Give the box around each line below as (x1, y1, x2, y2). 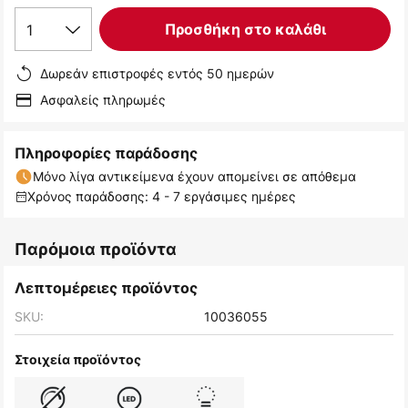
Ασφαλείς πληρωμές (40, 91, 166, 109)
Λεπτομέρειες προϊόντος (15, 279, 198, 298)
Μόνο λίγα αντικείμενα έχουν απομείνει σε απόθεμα (33, 168, 356, 186)
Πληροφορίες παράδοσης (15, 144, 198, 163)
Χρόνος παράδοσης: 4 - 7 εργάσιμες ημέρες (27, 188, 296, 206)
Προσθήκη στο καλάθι (164, 20, 326, 39)
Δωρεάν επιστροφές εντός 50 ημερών (40, 65, 274, 83)
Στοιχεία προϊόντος (15, 352, 141, 368)
